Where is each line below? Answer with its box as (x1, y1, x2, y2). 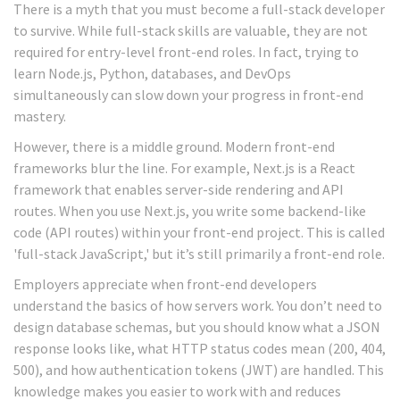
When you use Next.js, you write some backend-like (56, 202, 366, 221)
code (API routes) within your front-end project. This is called (13, 223, 385, 242)
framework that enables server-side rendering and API (13, 180, 344, 199)
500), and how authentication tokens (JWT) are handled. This (13, 361, 384, 379)
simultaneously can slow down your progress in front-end (13, 86, 363, 104)
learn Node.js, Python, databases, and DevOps (13, 64, 291, 83)
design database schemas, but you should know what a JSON (13, 318, 380, 337)
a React (310, 159, 355, 178)
